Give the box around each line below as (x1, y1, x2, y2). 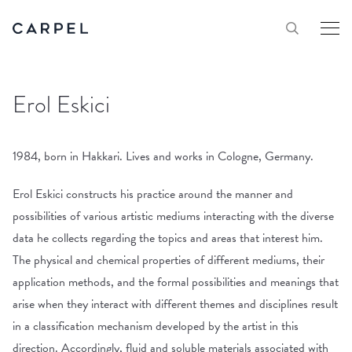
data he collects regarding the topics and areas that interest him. (13, 229, 323, 247)
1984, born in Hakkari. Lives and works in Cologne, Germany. (13, 147, 313, 166)
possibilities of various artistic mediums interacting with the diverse (13, 207, 334, 225)
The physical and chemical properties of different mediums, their (13, 251, 324, 269)
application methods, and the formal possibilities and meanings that (13, 273, 339, 291)
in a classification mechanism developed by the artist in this (13, 317, 299, 335)
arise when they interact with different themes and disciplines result (13, 295, 338, 313)
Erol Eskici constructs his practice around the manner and (13, 185, 293, 203)
